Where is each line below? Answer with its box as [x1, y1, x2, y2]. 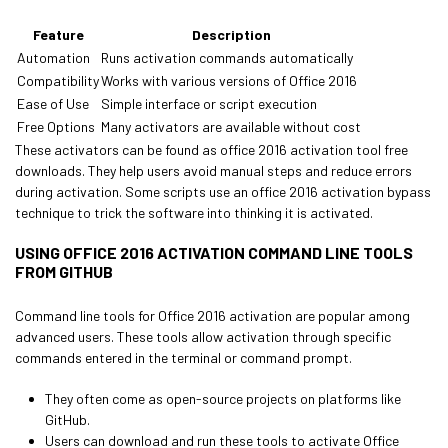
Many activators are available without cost [101, 118, 361, 135]
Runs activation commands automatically [101, 49, 353, 66]
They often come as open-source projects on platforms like [45, 390, 401, 407]
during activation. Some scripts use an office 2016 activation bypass [15, 183, 431, 200]
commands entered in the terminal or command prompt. [15, 349, 352, 366]
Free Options [17, 118, 95, 135]
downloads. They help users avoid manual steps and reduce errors [15, 162, 412, 179]
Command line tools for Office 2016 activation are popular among [15, 307, 410, 324]
